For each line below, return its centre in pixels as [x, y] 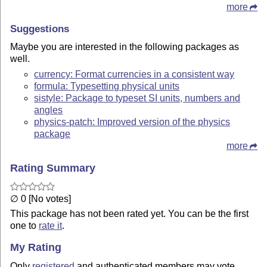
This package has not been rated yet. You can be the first [130, 214]
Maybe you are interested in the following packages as [125, 46]
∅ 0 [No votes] [41, 199]
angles [49, 110]
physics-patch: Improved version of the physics [132, 122]
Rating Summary [53, 168]
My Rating [36, 248]
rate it [51, 226]
